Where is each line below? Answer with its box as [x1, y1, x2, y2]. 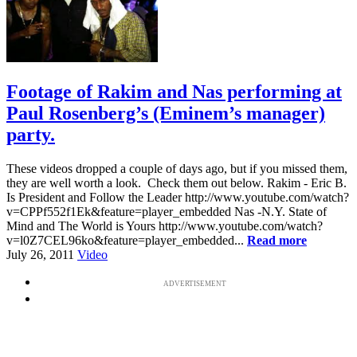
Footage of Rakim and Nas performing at [6, 80, 342, 102]
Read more [247, 233, 307, 247]
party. [6, 124, 55, 145]
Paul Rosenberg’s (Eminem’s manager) [6, 102, 325, 124]
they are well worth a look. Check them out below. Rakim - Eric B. [6, 175, 347, 190]
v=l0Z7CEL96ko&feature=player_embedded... [6, 233, 247, 247]
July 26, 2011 [6, 247, 74, 261]
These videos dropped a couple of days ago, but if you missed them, [6, 161, 347, 175]
